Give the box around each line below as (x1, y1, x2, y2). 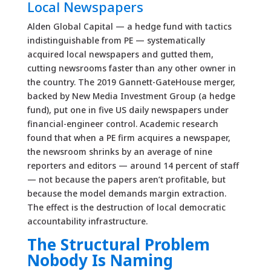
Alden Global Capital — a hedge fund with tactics (27, 21, 232, 33)
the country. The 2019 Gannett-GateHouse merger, (27, 76, 235, 88)
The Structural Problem (27, 233, 210, 256)
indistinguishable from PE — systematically (27, 34, 205, 47)
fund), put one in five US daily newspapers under (27, 104, 229, 116)
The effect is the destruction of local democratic (27, 201, 226, 214)
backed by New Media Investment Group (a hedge (27, 90, 235, 102)
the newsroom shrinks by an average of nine (27, 146, 212, 158)
